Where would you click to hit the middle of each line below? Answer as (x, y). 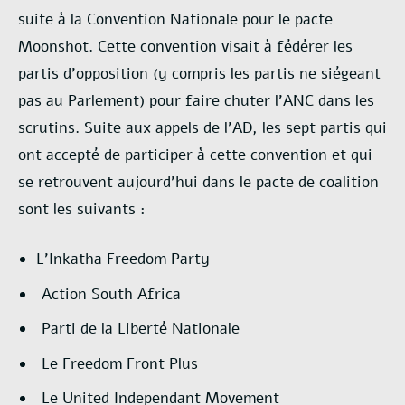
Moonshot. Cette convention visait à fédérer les (185, 46)
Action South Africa (112, 294)
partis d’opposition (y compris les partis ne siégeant (199, 73)
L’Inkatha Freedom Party (123, 259)
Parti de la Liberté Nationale (141, 329)
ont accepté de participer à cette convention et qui (195, 155)
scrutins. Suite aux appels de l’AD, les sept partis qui (202, 127)
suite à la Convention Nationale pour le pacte (175, 19)
